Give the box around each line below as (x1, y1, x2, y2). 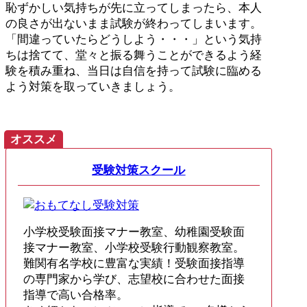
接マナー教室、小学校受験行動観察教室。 (23, 241, 245, 254)
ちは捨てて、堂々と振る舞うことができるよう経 (5, 48, 262, 62)
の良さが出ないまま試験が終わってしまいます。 (5, 16, 262, 30)
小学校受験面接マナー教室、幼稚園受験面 (23, 225, 245, 238)
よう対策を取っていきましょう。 (5, 79, 180, 93)
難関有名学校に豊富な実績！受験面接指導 (23, 256, 245, 270)
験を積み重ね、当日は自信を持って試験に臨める (5, 64, 262, 77)
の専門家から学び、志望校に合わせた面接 (23, 272, 245, 286)
